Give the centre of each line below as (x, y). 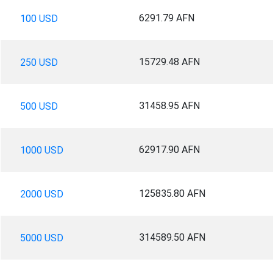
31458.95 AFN (169, 105)
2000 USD (41, 194)
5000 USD (41, 238)
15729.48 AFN (169, 62)
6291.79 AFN (166, 18)
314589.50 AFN (172, 237)
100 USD (39, 18)
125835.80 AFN (172, 193)
